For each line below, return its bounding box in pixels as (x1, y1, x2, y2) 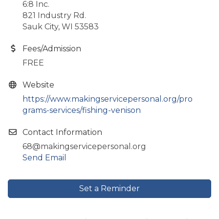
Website (22, 80, 54, 89)
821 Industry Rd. (22, 10, 86, 20)
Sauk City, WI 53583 (22, 22, 99, 31)
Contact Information (22, 127, 102, 137)
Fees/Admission (22, 44, 81, 53)
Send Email (22, 153, 66, 162)
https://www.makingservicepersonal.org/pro (22, 94, 193, 104)
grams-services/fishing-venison (22, 105, 141, 115)
